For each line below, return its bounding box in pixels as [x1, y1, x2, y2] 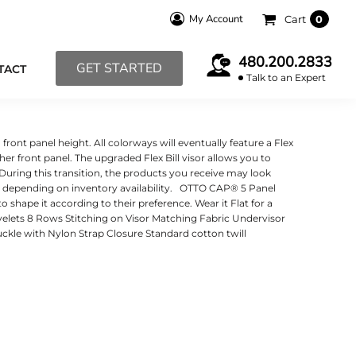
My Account [188, 11, 243, 26]
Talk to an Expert [246, 72, 326, 83]
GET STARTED [76, 60, 162, 77]
